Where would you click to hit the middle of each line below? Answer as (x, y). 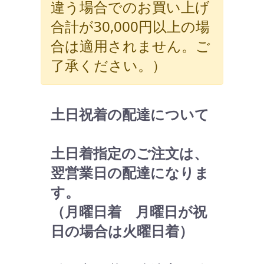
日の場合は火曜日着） (122, 230)
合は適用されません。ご (131, 45)
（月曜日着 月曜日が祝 (129, 211)
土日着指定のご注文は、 (129, 153)
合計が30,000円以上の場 (130, 26)
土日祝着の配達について (130, 114)
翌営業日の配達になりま (130, 172)
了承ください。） (108, 65)
